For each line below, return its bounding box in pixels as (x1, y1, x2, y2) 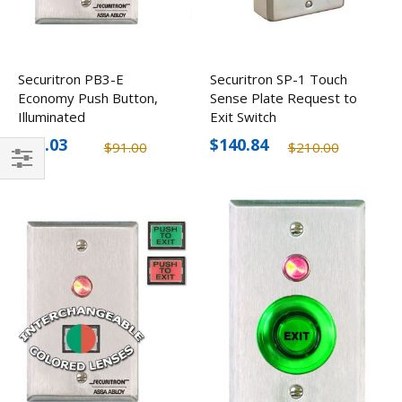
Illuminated (18, 107, 85, 126)
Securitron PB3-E (18, 69, 124, 88)
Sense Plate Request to (210, 88, 357, 107)
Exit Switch (210, 107, 276, 126)
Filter (9, 173, 43, 194)
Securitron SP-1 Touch (210, 69, 347, 88)
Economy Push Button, (18, 88, 158, 107)
